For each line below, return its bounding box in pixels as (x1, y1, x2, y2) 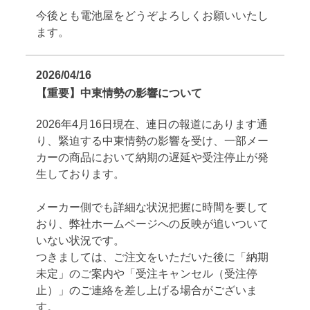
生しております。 (36, 167, 125, 180)
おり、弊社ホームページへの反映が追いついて (36, 217, 269, 230)
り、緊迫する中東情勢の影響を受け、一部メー (36, 134, 269, 147)
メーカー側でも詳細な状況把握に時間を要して (36, 201, 269, 213)
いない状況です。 (36, 234, 125, 246)
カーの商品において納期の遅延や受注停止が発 (36, 151, 269, 163)
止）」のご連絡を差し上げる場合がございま (36, 284, 258, 296)
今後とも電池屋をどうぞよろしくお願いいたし (36, 9, 269, 21)
